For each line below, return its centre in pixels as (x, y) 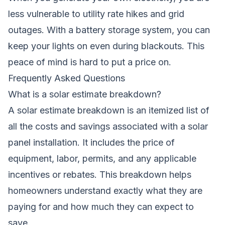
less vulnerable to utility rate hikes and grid (96, 14)
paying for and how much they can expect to (101, 206)
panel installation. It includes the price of (91, 142)
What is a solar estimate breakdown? (85, 94)
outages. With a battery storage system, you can (109, 30)
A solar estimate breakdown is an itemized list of (109, 110)
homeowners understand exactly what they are (105, 190)
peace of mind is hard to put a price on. (90, 62)
